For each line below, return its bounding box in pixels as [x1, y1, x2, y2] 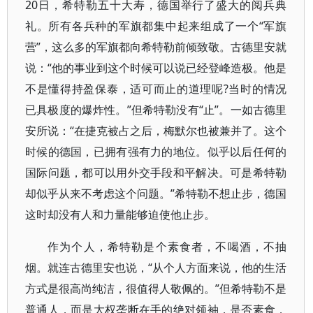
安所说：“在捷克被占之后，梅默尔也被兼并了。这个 [25, 123, 287, 138]
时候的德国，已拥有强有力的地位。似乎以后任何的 [25, 144, 287, 159]
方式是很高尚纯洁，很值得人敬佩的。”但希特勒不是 [25, 281, 287, 296]
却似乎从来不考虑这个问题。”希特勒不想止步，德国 [25, 186, 287, 201]
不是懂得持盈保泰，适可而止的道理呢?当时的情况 [25, 81, 287, 96]
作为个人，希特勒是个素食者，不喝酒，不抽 [48, 239, 287, 254]
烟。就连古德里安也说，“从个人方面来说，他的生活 [25, 260, 287, 275]
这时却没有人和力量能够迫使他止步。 [25, 207, 215, 222]
